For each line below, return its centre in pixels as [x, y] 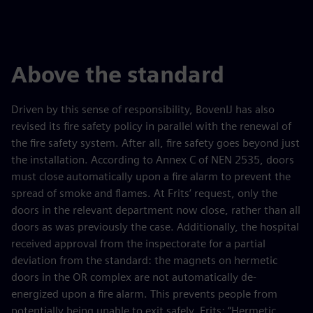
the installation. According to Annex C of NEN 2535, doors [153, 160]
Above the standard [118, 74]
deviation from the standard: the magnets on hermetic [144, 260]
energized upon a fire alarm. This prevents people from [144, 294]
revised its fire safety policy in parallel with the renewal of [151, 126]
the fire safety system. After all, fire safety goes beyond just [155, 143]
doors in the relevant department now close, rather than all [156, 210]
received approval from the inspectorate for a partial [138, 243]
